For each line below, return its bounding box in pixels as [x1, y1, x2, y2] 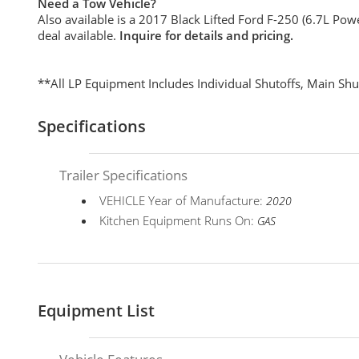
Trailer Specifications [59, 166, 188, 184]
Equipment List [38, 300, 155, 321]
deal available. [38, 27, 119, 43]
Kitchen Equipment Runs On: [99, 212, 258, 228]
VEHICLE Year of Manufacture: [99, 192, 267, 208]
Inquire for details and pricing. [119, 27, 293, 43]
